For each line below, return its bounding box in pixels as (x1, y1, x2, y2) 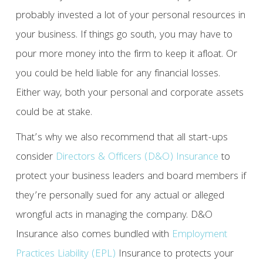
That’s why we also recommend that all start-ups (15, 130, 228, 147)
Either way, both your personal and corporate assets (15, 85, 244, 103)
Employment (171, 227, 227, 244)
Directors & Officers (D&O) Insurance (55, 149, 218, 167)
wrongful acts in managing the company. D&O (15, 207, 213, 225)
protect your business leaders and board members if (15, 168, 246, 186)
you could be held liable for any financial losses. (15, 66, 220, 83)
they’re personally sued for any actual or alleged (15, 188, 224, 205)
